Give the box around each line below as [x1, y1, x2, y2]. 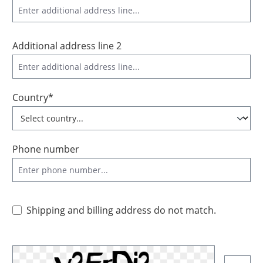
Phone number [12, 143, 79, 156]
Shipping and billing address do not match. [26, 204, 216, 217]
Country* [12, 91, 53, 104]
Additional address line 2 [12, 39, 122, 52]
